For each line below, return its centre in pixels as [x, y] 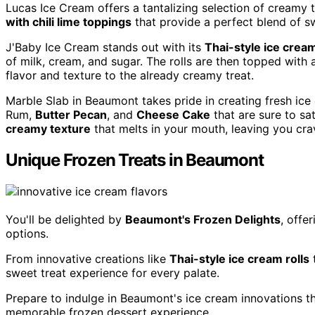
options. [27, 234]
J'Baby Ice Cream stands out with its [105, 47]
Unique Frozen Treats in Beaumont [135, 160]
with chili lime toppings [69, 22]
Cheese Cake [173, 115]
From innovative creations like [88, 259]
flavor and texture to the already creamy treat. [130, 76]
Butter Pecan [71, 115]
